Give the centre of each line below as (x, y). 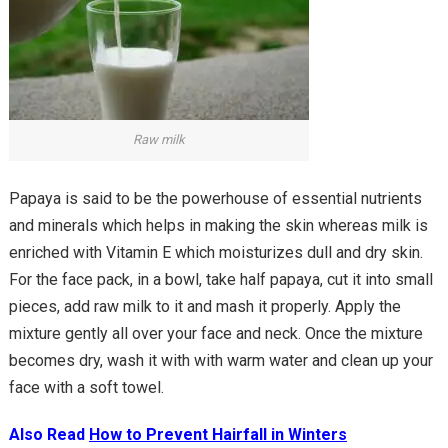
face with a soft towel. (86, 387)
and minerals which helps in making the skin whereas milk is (218, 225)
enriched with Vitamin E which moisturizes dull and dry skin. (215, 252)
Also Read (48, 434)
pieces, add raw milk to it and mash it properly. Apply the (204, 306)
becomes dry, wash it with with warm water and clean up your (220, 360)
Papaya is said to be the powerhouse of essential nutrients (215, 198)
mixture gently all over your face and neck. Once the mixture (215, 333)
